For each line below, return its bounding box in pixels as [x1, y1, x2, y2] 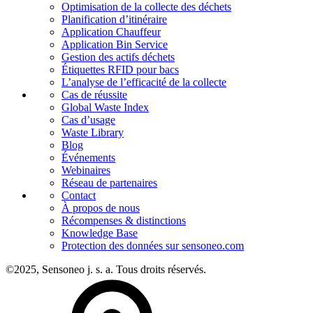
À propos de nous [61, 201, 140, 214]
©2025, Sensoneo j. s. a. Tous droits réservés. [6, 263, 206, 275]
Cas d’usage [61, 113, 115, 126]
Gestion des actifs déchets [61, 50, 175, 63]
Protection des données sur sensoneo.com [61, 239, 244, 252]
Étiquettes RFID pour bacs [61, 63, 179, 75]
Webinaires [61, 163, 110, 176]
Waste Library [61, 126, 124, 138]
